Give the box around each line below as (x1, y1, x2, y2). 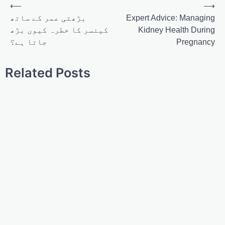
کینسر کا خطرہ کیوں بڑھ (10, 26, 108, 35)
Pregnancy (176, 38, 215, 47)
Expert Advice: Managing (126, 14, 215, 23)
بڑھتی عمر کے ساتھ (10, 14, 86, 23)
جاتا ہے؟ (10, 38, 47, 47)
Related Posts (5, 65, 90, 81)
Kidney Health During (138, 26, 215, 35)
